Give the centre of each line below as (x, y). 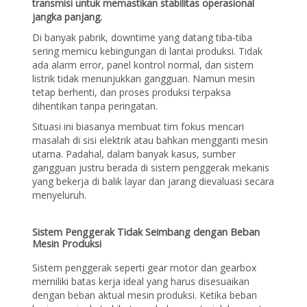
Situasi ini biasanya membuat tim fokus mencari (138, 126)
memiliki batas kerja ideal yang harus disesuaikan (141, 282)
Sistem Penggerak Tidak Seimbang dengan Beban (146, 232)
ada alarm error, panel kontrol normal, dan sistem (143, 64)
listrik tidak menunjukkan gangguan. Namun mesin (144, 78)
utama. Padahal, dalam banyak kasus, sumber (134, 153)
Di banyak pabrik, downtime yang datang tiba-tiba (143, 37)
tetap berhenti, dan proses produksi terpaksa (132, 92)
